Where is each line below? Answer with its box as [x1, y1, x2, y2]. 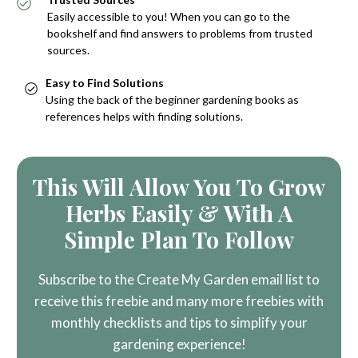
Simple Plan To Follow [64, 224, 294, 254]
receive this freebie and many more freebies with [34, 292, 324, 309]
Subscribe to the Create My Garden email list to [38, 270, 320, 288]
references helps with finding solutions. [46, 109, 243, 123]
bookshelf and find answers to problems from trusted [47, 26, 312, 40]
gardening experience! [112, 335, 246, 352]
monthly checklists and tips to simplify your [50, 313, 308, 331]
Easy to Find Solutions [46, 75, 164, 89]
